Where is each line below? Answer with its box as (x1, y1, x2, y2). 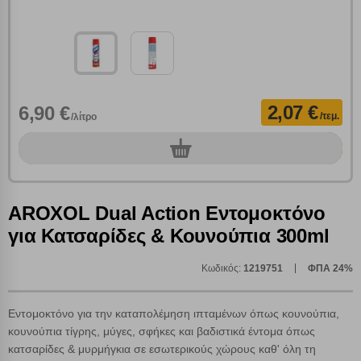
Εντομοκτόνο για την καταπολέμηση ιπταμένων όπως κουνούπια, (8, 307, 339, 321)
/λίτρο (71, 111, 98, 123)
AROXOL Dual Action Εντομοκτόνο (8, 202, 326, 225)
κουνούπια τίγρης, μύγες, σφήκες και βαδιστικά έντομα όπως (8, 325, 315, 338)
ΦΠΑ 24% (308, 263, 353, 275)
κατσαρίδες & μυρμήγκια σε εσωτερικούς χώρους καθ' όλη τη (8, 342, 316, 356)
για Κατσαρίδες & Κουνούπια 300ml (8, 225, 330, 247)
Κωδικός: (201, 263, 243, 275)
